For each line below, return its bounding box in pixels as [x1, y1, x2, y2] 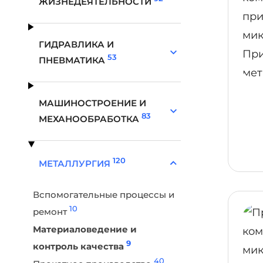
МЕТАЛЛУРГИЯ [39, 158, 113, 169]
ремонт [33, 206, 69, 217]
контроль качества [33, 241, 126, 252]
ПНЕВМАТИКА [39, 55, 108, 66]
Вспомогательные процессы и [33, 189, 174, 200]
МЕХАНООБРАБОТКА [39, 113, 142, 124]
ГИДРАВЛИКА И [39, 39, 114, 50]
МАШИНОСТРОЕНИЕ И [39, 97, 147, 109]
